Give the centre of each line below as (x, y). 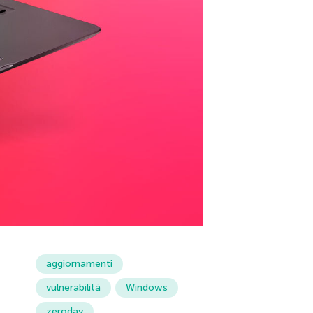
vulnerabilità (73, 288)
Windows (146, 288)
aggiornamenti (79, 264)
